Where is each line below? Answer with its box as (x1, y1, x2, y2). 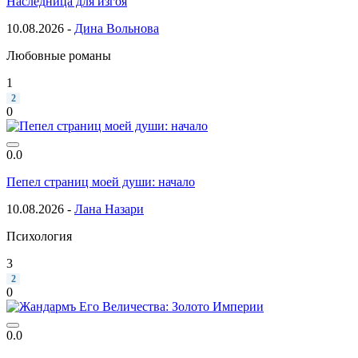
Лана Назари (74, 201, 144, 216)
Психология (6, 229, 72, 243)
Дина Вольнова (74, 21, 159, 35)
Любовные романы (6, 48, 111, 62)
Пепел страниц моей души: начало (6, 174, 195, 189)
